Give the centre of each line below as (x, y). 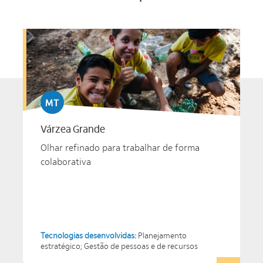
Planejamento (162, 236)
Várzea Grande (73, 129)
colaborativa (66, 162)
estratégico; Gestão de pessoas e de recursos (119, 246)
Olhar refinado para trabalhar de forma (120, 148)
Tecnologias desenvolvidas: (89, 236)
